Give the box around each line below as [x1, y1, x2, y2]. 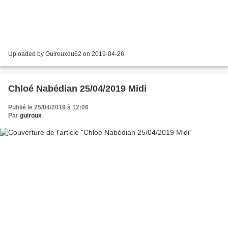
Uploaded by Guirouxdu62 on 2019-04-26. [8, 50, 126, 58]
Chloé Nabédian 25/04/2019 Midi [8, 83, 147, 94]
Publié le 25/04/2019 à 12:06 [8, 104, 89, 111]
